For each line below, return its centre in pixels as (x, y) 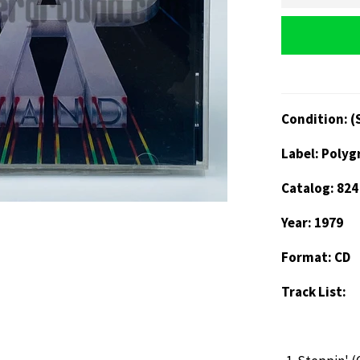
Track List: (314, 291)
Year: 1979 (312, 222)
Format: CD (316, 257)
